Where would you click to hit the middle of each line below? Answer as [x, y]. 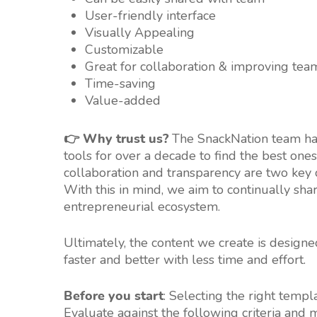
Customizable [124, 50]
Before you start [114, 296]
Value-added [123, 101]
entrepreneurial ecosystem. [142, 207]
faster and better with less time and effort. [185, 260]
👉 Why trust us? [118, 139]
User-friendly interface [150, 16]
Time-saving [120, 84]
